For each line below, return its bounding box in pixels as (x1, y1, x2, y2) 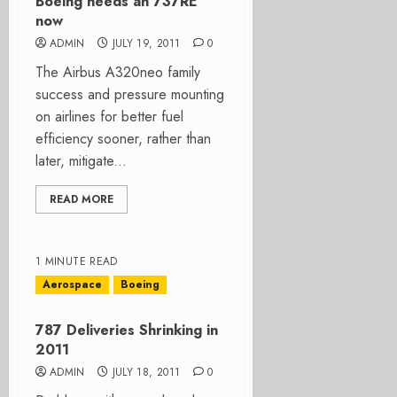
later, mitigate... (35, 151, 127, 171)
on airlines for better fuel (35, 106, 183, 127)
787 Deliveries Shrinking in (35, 320, 218, 340)
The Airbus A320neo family (35, 62, 200, 82)
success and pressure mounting (35, 84, 224, 105)
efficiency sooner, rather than (35, 128, 211, 149)
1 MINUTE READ (35, 253, 118, 269)
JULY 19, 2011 (112, 35, 181, 51)
